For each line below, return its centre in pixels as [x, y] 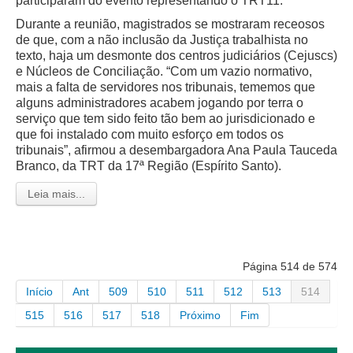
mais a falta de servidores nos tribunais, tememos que [165, 87]
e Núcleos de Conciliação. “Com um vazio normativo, [164, 71]
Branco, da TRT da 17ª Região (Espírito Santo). [149, 165]
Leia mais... [56, 193]
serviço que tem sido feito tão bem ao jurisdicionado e [165, 118]
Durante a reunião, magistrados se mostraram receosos [170, 24]
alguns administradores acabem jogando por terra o [160, 102]
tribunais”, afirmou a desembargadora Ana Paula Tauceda [176, 150]
